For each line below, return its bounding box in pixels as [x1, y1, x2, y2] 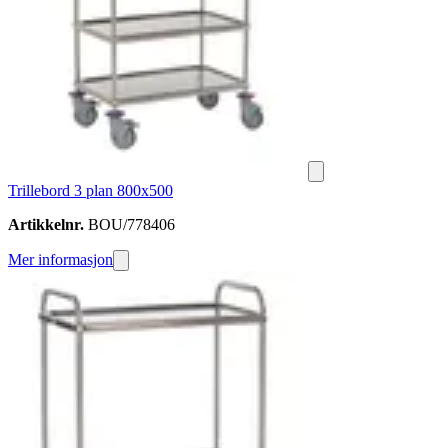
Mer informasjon [8, 251, 113, 269]
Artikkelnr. [8, 216, 84, 234]
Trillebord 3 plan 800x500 [8, 182, 173, 200]
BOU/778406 [84, 216, 175, 234]
